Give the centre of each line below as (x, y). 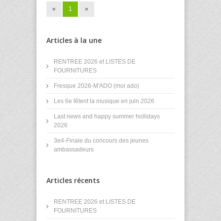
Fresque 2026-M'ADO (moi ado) (96, 86)
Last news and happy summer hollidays (107, 117)
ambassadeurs (74, 150)
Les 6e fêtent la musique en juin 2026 (104, 101)
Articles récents (73, 181)
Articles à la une (74, 40)
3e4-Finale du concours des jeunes (101, 141)
